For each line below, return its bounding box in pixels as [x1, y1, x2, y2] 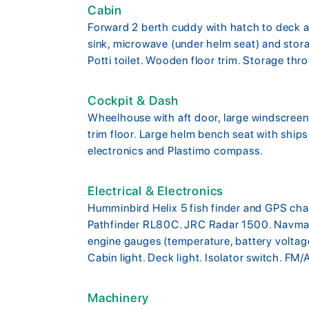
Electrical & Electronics [88, 183, 224, 198]
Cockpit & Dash [88, 92, 179, 108]
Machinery [88, 290, 150, 305]
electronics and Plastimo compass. [88, 143, 263, 157]
